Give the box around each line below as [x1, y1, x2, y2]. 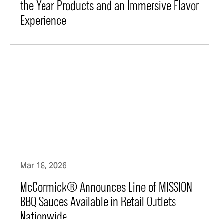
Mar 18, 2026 [20, 157, 66, 175]
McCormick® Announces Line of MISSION [20, 179, 192, 195]
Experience [20, 12, 66, 28]
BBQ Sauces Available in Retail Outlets [20, 194, 176, 209]
